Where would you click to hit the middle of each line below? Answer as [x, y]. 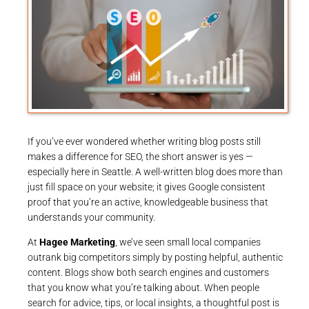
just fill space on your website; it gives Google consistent [147, 187]
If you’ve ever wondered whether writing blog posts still [144, 142]
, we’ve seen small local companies [188, 242]
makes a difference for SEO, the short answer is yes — [140, 157]
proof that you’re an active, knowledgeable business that [148, 202]
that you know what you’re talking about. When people [143, 288]
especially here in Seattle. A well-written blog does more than [155, 172]
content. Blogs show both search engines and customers [148, 273]
